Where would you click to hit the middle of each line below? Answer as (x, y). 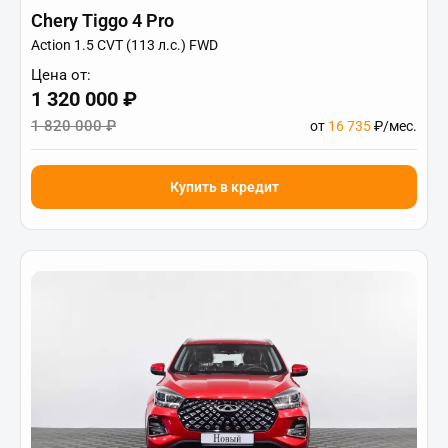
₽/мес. (394, 125)
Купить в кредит (224, 186)
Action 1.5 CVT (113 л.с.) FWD (124, 44)
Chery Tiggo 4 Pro (102, 20)
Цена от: (61, 74)
